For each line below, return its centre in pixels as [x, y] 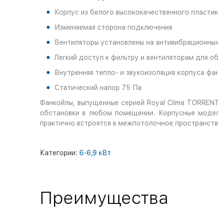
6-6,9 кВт [95, 153]
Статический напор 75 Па [98, 88]
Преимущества [104, 198]
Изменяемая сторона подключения [113, 27]
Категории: [60, 153]
